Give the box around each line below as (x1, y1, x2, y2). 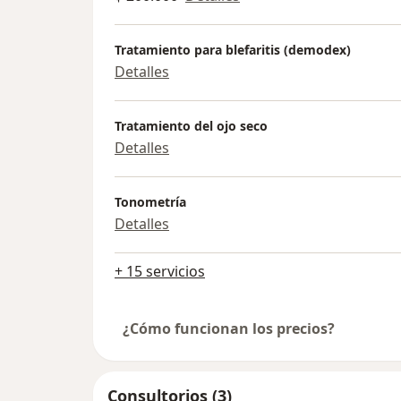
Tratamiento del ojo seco (115, 117, 268, 135)
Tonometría (115, 193, 186, 211)
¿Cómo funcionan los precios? (123, 318, 335, 338)
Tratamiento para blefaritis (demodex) (115, 41, 351, 59)
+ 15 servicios (115, 260, 205, 281)
